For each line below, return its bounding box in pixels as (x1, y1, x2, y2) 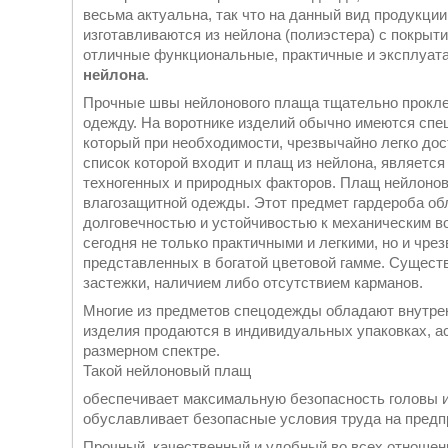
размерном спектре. (83, 342, 220, 360)
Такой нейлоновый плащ (83, 362, 251, 380)
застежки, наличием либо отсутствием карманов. (83, 274, 423, 292)
